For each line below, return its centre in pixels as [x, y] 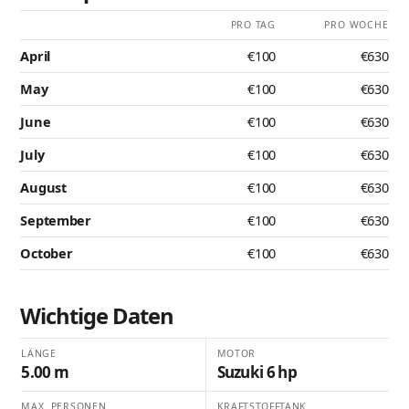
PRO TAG [253, 25]
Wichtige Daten [97, 316]
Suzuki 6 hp [257, 372]
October [47, 253]
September [56, 220]
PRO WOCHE [357, 25]
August [43, 188]
